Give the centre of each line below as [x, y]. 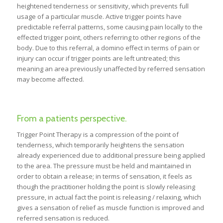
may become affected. [50, 79]
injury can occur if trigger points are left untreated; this [98, 58]
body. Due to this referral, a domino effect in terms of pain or [108, 48]
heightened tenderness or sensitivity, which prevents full [103, 6]
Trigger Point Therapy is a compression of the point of [98, 134]
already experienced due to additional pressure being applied [111, 155]
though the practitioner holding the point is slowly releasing [106, 186]
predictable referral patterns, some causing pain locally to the [110, 27]
